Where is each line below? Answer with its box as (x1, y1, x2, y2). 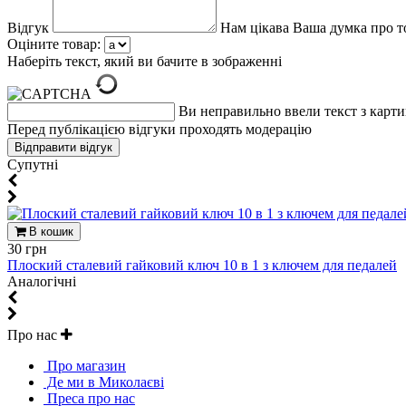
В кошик (29, 225, 73, 239)
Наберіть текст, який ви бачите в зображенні (7, 53, 282, 70)
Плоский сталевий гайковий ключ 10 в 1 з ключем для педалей (7, 257, 397, 274)
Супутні (7, 157, 58, 173)
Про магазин (43, 358, 126, 374)
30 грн (7, 241, 47, 257)
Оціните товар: (7, 36, 101, 53)
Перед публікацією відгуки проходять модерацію (7, 121, 312, 138)
